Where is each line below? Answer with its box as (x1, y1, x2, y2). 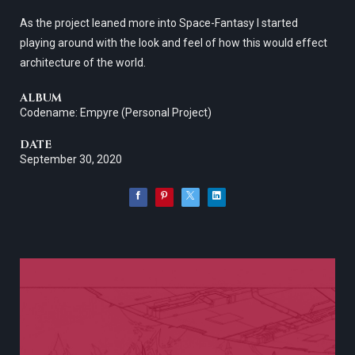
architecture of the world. (20, 55, 146, 69)
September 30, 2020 (20, 152, 122, 166)
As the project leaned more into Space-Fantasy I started (20, 16, 298, 29)
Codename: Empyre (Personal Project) (20, 105, 212, 119)
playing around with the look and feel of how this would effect (20, 36, 327, 49)
